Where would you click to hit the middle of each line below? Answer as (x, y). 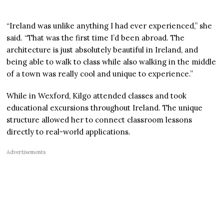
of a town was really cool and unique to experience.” (100, 74)
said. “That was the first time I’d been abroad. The (96, 38)
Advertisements (26, 152)
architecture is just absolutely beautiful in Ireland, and (102, 50)
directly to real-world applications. (69, 132)
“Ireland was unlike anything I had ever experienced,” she (109, 26)
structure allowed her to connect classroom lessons (99, 120)
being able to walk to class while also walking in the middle (111, 62)
